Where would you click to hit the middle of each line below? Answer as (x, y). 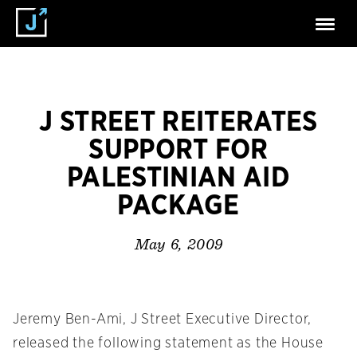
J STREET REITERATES (178, 122)
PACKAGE (178, 206)
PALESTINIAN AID (178, 178)
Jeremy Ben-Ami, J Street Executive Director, (163, 320)
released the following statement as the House (168, 344)
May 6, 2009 (178, 245)
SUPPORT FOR (178, 150)
